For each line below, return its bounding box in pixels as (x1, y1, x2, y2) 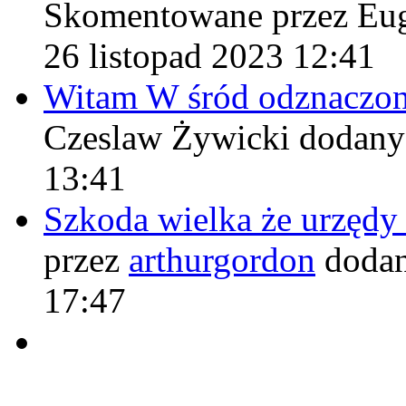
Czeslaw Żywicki (43, 118, 299, 158)
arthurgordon (129, 240, 315, 280)
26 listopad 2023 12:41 (43, 36, 375, 76)
